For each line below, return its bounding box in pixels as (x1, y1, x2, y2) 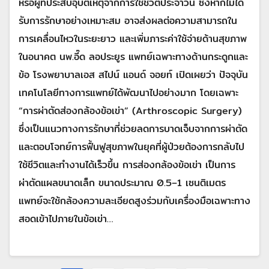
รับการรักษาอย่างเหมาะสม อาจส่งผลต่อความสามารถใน (19, 13, 237, 28)
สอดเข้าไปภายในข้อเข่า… (19, 211, 113, 226)
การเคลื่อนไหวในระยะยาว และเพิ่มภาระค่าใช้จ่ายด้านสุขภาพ (19, 31, 247, 46)
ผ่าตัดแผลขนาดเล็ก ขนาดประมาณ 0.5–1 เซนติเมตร (19, 175, 226, 190)
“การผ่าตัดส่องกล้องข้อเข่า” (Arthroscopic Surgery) (19, 103, 242, 118)
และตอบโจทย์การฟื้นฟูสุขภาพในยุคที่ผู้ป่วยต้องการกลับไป (19, 139, 244, 154)
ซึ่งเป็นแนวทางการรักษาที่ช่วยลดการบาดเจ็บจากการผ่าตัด (19, 121, 247, 136)
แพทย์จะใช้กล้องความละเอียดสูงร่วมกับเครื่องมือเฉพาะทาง (19, 193, 250, 208)
